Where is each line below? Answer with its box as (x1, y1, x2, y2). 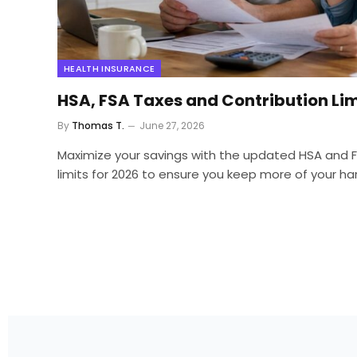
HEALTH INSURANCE (64, 61, 155, 75)
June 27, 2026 (139, 118, 205, 132)
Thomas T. (72, 118, 124, 132)
